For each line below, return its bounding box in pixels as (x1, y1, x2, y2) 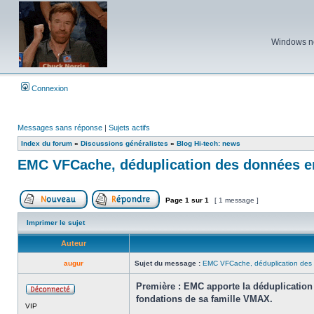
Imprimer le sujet (27, 219, 85, 226)
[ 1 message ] (212, 196, 261, 204)
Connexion (29, 84, 68, 93)
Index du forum (21, 139, 72, 147)
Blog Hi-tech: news (177, 139, 240, 147)
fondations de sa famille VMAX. (136, 294, 273, 304)
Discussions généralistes (81, 139, 168, 147)
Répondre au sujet (160, 209, 220, 217)
